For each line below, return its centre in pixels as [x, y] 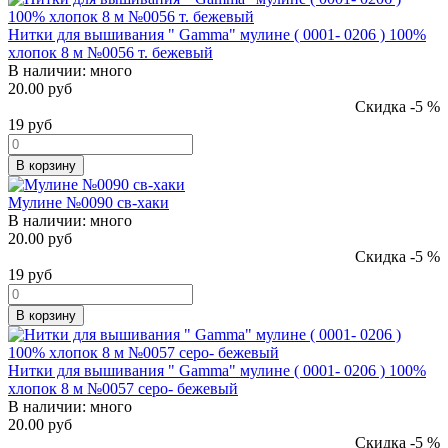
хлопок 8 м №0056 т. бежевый [110, 52]
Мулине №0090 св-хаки [88, 202]
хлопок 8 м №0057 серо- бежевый [123, 388]
